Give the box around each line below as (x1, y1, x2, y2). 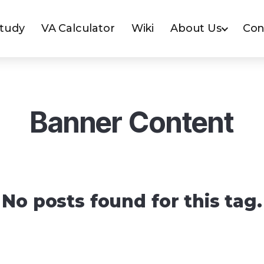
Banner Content (30, 105, 234, 140)
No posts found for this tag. (2, 190, 262, 212)
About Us (170, 22, 222, 35)
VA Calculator (41, 22, 115, 35)
